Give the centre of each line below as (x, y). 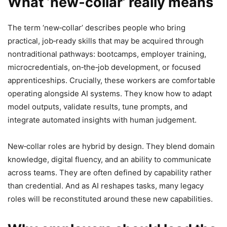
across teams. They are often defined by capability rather (110, 173)
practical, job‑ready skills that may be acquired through (106, 41)
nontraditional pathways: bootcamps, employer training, (107, 54)
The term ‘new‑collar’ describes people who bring (97, 28)
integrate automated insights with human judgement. (102, 120)
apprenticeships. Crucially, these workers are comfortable (111, 81)
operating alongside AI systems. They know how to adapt (110, 94)
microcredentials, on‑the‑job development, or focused (104, 67)
